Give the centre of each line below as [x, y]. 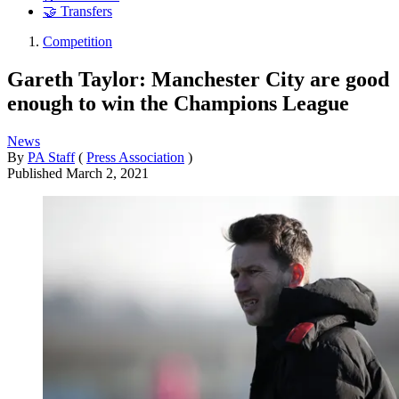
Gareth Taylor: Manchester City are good [198, 79]
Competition [77, 42]
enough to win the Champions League [178, 103]
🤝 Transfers [77, 12]
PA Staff [51, 157]
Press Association [135, 157]
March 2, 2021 [107, 173]
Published [37, 173]
